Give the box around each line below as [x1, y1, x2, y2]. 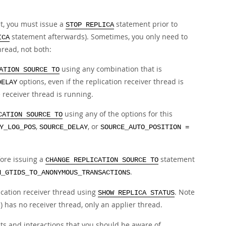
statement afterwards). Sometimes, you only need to [10, 32, 188, 41]
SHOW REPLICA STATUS [98, 189, 175, 197]
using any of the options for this [63, 109, 173, 119]
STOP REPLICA [66, 21, 114, 29]
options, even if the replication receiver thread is [17, 77, 184, 86]
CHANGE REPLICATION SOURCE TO [45, 156, 158, 164]
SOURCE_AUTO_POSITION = [100, 124, 189, 131]
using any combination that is [60, 64, 162, 74]
